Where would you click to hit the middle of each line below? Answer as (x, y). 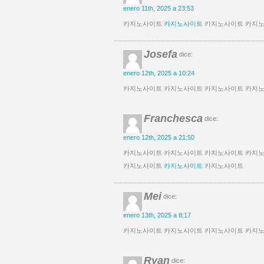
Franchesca (173, 118)
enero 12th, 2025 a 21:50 (159, 137)
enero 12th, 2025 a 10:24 (159, 73)
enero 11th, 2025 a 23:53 (159, 8)
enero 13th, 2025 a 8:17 (157, 215)
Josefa (161, 54)
